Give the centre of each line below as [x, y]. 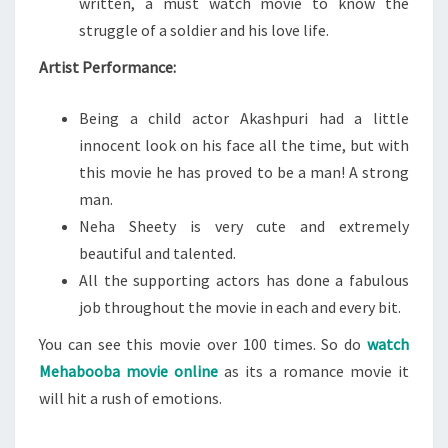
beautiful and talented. [157, 253]
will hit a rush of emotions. [130, 398]
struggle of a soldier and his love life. [204, 30]
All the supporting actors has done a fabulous [244, 280]
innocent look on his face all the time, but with [244, 145]
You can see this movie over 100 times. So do [203, 344]
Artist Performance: [107, 67]
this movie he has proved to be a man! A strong [244, 172]
